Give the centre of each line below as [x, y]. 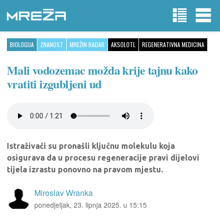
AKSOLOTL [123, 44]
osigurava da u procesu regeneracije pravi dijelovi [103, 158]
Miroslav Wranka [64, 193]
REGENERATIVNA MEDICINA [173, 44]
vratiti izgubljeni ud [54, 84]
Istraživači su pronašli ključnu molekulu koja [91, 146]
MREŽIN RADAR [87, 44]
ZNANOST [52, 44]
